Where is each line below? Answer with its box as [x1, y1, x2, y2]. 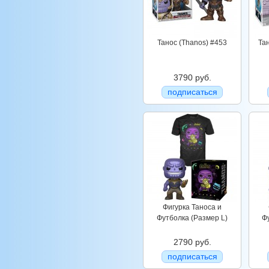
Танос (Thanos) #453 [157, 38, 227, 47]
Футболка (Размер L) [157, 214, 228, 222]
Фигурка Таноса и [163, 203, 222, 211]
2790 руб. [173, 237, 211, 247]
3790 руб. [173, 73, 211, 82]
